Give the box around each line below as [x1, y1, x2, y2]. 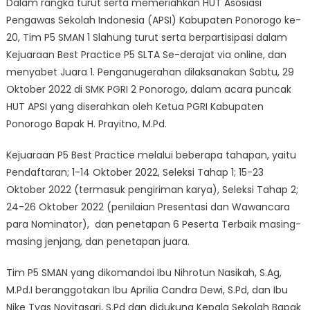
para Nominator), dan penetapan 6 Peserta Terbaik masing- [6, 217, 301, 232]
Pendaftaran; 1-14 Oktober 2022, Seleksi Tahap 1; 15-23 [6, 165, 264, 180]
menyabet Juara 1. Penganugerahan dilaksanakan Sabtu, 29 [6, 65, 294, 80]
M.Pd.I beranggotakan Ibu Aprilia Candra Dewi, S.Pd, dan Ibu [6, 283, 288, 298]
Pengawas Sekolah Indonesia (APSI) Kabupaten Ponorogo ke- [6, 13, 301, 28]
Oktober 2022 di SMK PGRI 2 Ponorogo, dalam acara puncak [6, 82, 291, 97]
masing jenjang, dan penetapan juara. [6, 235, 190, 249]
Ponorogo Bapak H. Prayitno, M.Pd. [6, 117, 167, 131]
